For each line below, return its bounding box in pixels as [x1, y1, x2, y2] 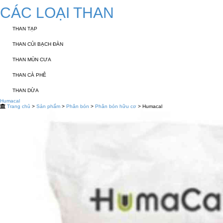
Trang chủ [7, 104, 30, 109]
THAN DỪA [12, 88, 39, 93]
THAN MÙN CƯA [12, 57, 51, 62]
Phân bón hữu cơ [95, 104, 136, 109]
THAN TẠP [12, 26, 37, 31]
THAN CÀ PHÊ [12, 72, 46, 78]
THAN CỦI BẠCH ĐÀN [12, 41, 63, 47]
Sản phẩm [36, 104, 60, 109]
